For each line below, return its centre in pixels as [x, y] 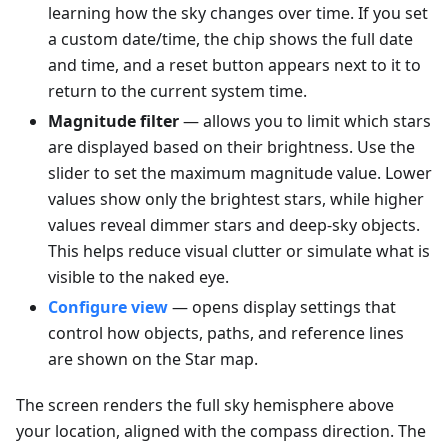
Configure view [108, 307]
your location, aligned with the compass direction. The [221, 431]
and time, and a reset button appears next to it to [234, 65]
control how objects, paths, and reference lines [226, 333]
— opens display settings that [282, 307]
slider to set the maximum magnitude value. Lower [240, 173]
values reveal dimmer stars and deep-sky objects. [234, 225]
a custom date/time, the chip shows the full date [230, 39]
